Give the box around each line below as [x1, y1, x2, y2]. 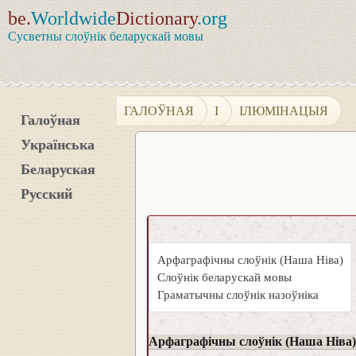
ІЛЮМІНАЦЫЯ [239, 103, 329, 118]
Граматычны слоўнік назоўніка [157, 288, 319, 301]
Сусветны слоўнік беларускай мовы [8, 29, 203, 43]
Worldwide [31, 8, 116, 29]
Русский [21, 186, 72, 202]
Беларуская [21, 161, 95, 177]
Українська [21, 137, 95, 153]
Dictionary [116, 8, 197, 29]
